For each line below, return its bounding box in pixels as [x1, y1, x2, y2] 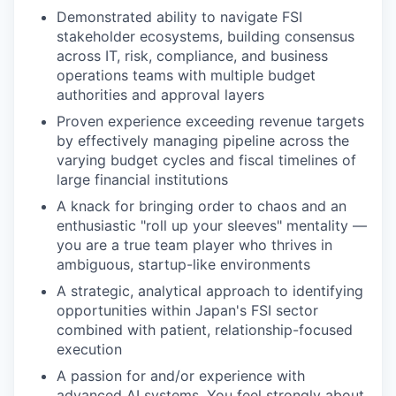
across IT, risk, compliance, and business [57, 47, 328, 65]
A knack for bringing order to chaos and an [57, 197, 346, 216]
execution [57, 340, 122, 359]
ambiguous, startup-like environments [57, 255, 310, 274]
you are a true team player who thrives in [57, 236, 332, 255]
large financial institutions [57, 171, 228, 189]
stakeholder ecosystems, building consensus [57, 27, 354, 46]
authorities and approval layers [57, 86, 264, 104]
